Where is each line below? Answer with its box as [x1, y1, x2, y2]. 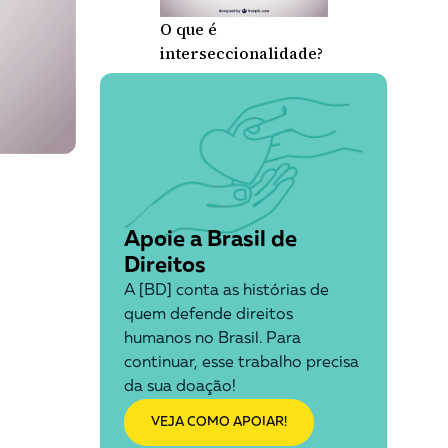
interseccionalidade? [159, 42, 323, 64]
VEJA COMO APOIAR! [150, 416, 287, 429]
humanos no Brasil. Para [123, 331, 301, 347]
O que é [159, 18, 217, 40]
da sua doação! [123, 379, 236, 395]
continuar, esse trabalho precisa [123, 355, 359, 371]
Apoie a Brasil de [123, 229, 297, 251]
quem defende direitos [123, 307, 293, 323]
